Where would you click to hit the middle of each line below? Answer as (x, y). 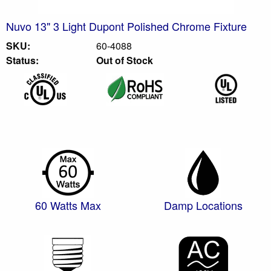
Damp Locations (203, 205)
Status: (22, 60)
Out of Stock (125, 60)
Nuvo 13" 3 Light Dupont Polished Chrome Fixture (126, 26)
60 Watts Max (68, 205)
